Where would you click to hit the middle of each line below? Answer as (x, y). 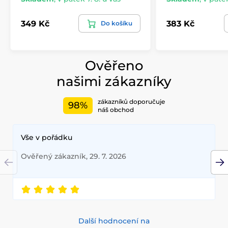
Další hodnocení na (114, 221)
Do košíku (117, 23)
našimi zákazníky (114, 82)
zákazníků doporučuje (131, 101)
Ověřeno (114, 66)
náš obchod (116, 109)
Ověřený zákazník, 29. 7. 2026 (74, 156)
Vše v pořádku (47, 138)
